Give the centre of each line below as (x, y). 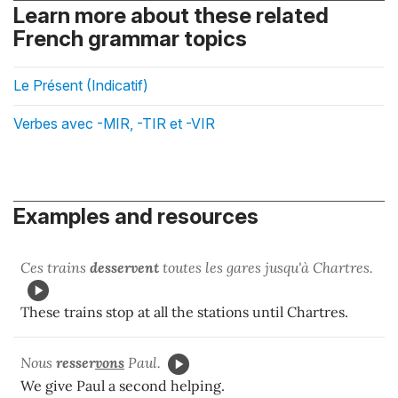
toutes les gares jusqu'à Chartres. (266, 267)
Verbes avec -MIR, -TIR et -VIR (114, 123)
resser (76, 362)
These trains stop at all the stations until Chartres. (184, 311)
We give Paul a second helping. (123, 385)
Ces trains (55, 267)
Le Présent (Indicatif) (81, 85)
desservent (124, 267)
